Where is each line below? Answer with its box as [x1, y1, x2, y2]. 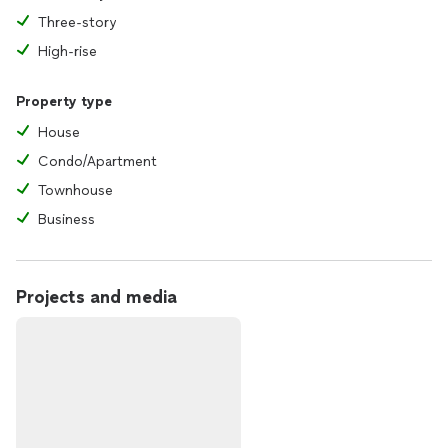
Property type [16, 93, 112, 110]
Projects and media [16, 286, 177, 308]
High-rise [38, 43, 97, 60]
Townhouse [38, 182, 113, 199]
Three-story [38, 14, 116, 31]
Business [38, 211, 95, 228]
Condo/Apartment [38, 153, 157, 170]
